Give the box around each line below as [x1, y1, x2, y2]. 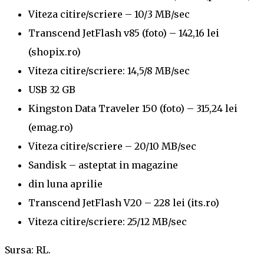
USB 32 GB [28, 83, 75, 95]
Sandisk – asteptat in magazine [28, 159, 178, 171]
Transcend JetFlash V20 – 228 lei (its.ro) [28, 196, 219, 209]
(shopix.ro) [28, 45, 81, 58]
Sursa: [5, 243, 36, 256]
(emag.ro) [28, 121, 73, 133]
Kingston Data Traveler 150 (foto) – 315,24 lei [28, 102, 237, 114]
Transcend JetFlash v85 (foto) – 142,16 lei [28, 27, 219, 39]
